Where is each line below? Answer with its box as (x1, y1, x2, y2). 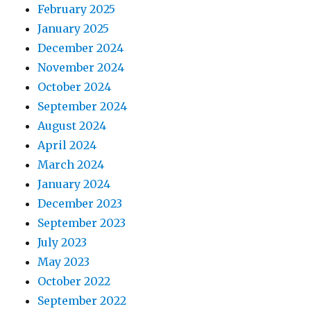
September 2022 (37, 294, 127, 308)
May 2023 (37, 255, 90, 269)
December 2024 (37, 41, 124, 56)
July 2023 (37, 235, 87, 250)
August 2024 (37, 119, 107, 133)
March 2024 (37, 158, 105, 172)
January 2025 (37, 22, 110, 36)
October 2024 (37, 80, 112, 94)
